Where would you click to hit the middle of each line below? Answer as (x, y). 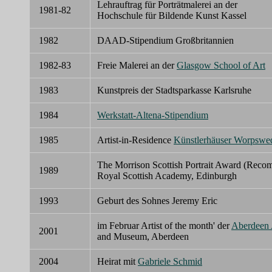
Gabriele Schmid (170, 261)
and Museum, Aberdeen (144, 236)
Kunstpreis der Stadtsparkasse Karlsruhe (175, 90)
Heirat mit (117, 261)
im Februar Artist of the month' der (164, 225)
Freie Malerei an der (137, 65)
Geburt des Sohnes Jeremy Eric (157, 200)
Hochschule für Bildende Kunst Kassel (172, 15)
